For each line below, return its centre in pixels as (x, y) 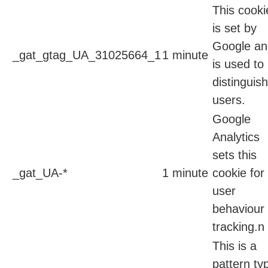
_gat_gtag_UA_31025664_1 (87, 55)
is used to (238, 64)
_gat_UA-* (40, 173)
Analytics (236, 137)
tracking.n (238, 227)
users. (229, 100)
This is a (234, 246)
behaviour (238, 209)
